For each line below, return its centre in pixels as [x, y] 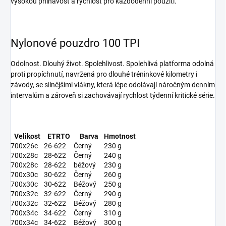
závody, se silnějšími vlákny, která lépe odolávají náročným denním [113, 85]
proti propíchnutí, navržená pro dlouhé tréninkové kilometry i [104, 74]
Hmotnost [120, 136]
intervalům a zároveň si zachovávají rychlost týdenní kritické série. [113, 96]
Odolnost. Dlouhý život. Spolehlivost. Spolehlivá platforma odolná [112, 64]
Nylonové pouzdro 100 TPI [75, 43]
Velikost [27, 136]
